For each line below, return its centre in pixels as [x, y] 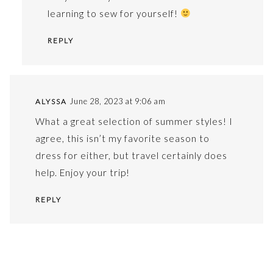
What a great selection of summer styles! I [134, 121]
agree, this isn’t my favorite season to [122, 138]
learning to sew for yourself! [114, 13]
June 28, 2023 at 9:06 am [117, 101]
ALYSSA [51, 101]
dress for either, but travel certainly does [131, 155]
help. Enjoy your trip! [82, 172]
